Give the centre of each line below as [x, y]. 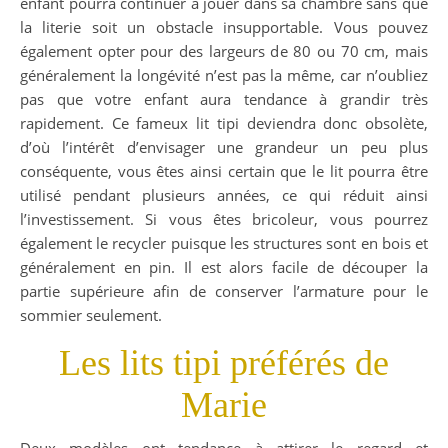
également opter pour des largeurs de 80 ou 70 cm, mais [224, 51]
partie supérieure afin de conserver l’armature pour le [224, 291]
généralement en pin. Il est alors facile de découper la [224, 267]
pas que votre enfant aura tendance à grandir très [224, 99]
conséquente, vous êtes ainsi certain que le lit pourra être [224, 171]
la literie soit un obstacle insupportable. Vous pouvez [224, 27]
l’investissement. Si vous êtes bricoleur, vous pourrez [224, 219]
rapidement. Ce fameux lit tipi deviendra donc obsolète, [224, 123]
